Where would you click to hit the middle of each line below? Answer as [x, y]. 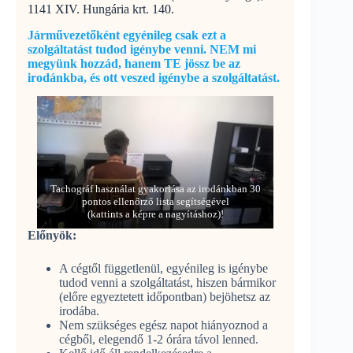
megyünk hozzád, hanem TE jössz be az [134, 63]
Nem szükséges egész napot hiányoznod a [163, 325]
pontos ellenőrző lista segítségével [155, 202]
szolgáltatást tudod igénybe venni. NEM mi [142, 49]
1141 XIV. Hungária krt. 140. [101, 9]
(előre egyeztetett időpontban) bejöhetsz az [165, 297]
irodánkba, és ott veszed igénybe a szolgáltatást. [154, 77]
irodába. [79, 311]
